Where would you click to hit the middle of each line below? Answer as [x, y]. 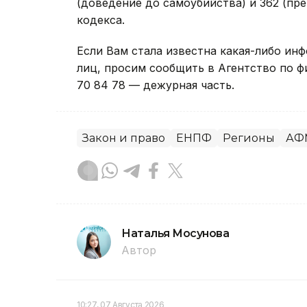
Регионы [249, 138]
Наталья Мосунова [175, 234]
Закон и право [124, 138]
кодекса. [101, 20]
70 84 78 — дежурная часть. [156, 85]
